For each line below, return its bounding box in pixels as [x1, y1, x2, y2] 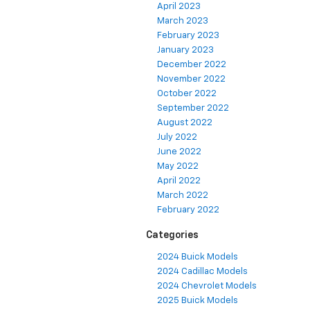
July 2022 [157, 133, 197, 143]
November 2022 [157, 75, 226, 84]
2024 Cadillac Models [157, 267, 248, 277]
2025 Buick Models [157, 296, 238, 306]
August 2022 [157, 118, 212, 128]
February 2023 [157, 31, 219, 41]
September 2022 [157, 104, 229, 113]
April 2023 [157, 2, 201, 12]
